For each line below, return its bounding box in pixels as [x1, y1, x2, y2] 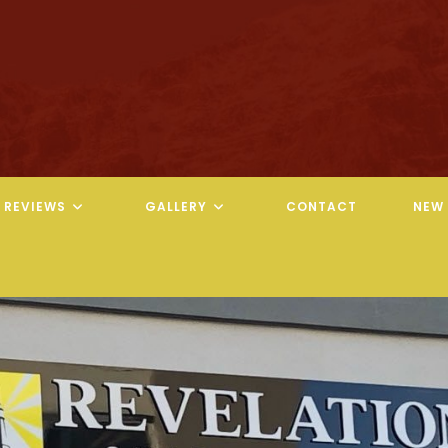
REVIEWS [4, 197, 67, 215]
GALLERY [145, 197, 208, 215]
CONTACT [286, 197, 358, 215]
